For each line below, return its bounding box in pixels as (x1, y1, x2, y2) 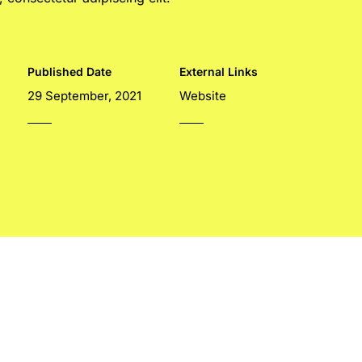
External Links (179, 65, 259, 79)
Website (179, 88, 227, 104)
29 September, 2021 (27, 88, 141, 104)
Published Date (27, 65, 112, 79)
